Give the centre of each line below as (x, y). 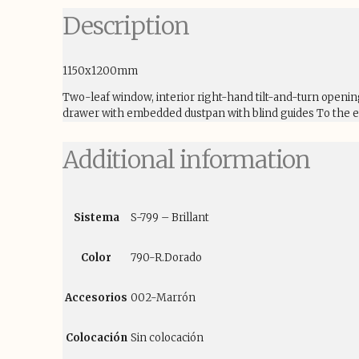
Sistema (96, 217)
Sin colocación (167, 337)
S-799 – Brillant (170, 217)
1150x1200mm (100, 71)
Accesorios (96, 297)
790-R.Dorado (166, 257)
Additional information (187, 159)
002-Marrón (163, 297)
